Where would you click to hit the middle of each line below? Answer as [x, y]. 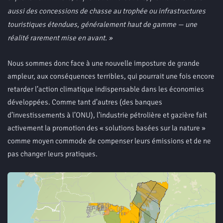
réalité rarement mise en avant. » [60, 38]
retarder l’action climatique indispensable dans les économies [106, 89]
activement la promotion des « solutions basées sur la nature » [107, 128]
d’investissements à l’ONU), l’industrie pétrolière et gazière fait [107, 115]
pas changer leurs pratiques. [53, 154]
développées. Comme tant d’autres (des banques [85, 102]
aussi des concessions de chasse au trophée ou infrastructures [107, 11]
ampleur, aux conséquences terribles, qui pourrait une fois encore [111, 76]
